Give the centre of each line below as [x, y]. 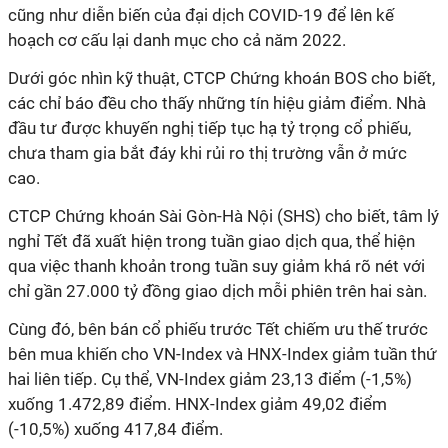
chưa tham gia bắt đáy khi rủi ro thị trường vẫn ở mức [207, 153]
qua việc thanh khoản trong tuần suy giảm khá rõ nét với [216, 266]
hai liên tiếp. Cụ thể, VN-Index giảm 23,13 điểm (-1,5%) [210, 379]
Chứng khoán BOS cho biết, [330, 78]
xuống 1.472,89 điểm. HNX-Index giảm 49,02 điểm [197, 404]
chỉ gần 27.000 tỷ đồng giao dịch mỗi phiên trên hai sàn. [217, 291]
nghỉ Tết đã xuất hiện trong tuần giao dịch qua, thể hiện [211, 241]
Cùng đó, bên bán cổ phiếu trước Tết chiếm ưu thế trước [218, 329]
